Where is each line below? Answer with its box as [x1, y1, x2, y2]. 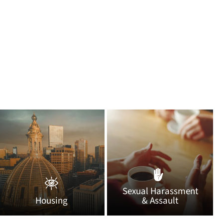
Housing [35, 194, 68, 208]
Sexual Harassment [122, 185, 198, 199]
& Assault [142, 194, 179, 208]
